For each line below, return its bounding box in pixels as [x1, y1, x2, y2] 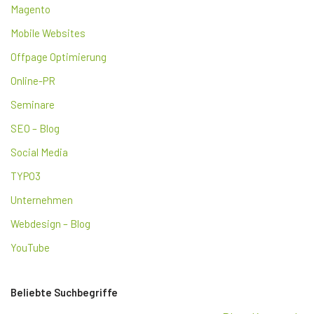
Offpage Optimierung [11, 50, 107, 63]
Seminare [11, 97, 55, 111]
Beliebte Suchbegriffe [11, 285, 118, 299]
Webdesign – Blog [11, 217, 90, 230]
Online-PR [11, 74, 55, 87]
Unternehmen [11, 193, 73, 206]
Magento [11, 2, 50, 15]
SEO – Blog [11, 121, 60, 135]
